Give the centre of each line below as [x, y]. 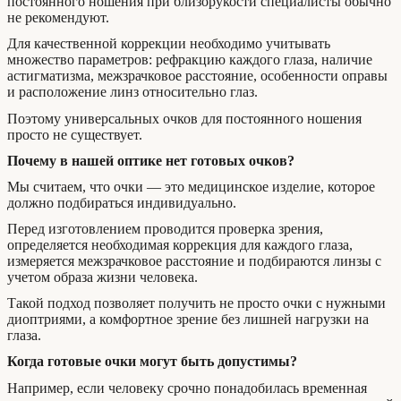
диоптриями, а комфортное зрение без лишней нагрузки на [188, 320]
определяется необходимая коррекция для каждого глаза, [180, 245]
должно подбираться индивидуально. [122, 202]
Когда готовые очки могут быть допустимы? [152, 362]
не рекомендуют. [58, 18]
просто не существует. [75, 134]
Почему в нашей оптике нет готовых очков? [151, 160]
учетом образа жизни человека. [102, 277]
